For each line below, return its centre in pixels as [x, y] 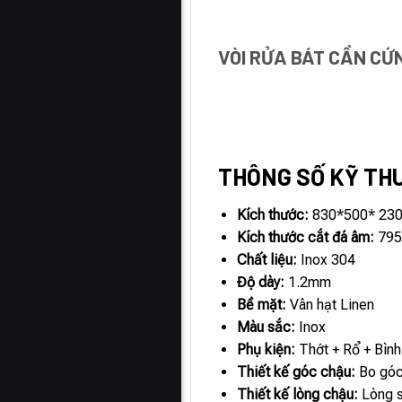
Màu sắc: [267, 328]
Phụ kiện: [267, 350]
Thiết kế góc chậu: [297, 372]
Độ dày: [261, 283]
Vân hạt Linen [331, 305]
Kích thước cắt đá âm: [306, 238]
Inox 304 [327, 260]
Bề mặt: [262, 305]
